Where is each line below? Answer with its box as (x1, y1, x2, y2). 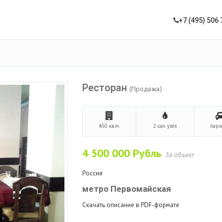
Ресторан (82, 82, 129, 94)
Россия (82, 169, 103, 177)
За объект (165, 151, 194, 159)
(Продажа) (129, 85, 162, 93)
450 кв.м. (98, 122, 120, 129)
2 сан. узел (153, 122, 177, 129)
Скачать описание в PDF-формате (82, 200, 179, 209)
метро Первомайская (82, 184, 171, 194)
